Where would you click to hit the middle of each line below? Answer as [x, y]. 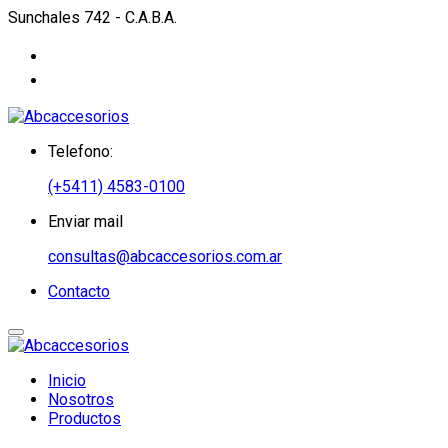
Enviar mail [85, 221]
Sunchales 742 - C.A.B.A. [92, 17]
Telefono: [80, 151]
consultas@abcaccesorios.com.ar [165, 256]
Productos [84, 418]
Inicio [67, 380]
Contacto [79, 291]
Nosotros [81, 399]
